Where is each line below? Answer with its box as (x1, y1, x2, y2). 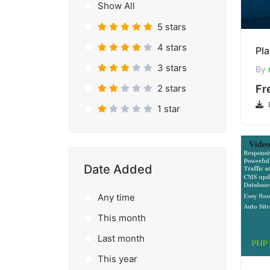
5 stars (157, 20, 186, 33)
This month (97, 212, 146, 224)
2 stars (157, 82, 186, 94)
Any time (97, 192, 135, 203)
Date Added (84, 162, 152, 177)
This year (97, 253, 137, 265)
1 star (157, 102, 180, 115)
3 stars (157, 61, 187, 74)
